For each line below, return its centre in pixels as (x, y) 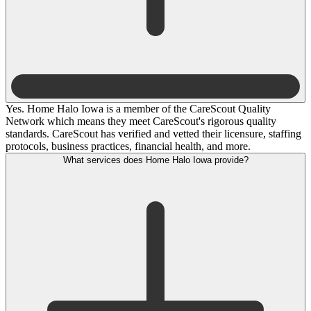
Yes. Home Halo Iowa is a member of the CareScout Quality (138, 108)
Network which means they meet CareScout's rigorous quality (141, 121)
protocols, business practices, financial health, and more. (128, 146)
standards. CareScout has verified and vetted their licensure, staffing (153, 133)
